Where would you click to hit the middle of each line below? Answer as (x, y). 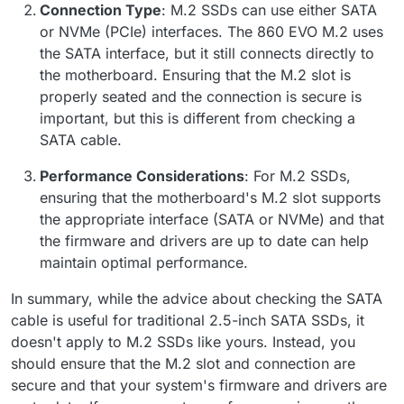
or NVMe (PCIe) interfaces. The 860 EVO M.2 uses (211, 31)
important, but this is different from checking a (197, 118)
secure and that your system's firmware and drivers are (199, 385)
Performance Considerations (142, 175)
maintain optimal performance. (144, 262)
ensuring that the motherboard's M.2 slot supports (210, 197)
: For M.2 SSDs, (298, 175)
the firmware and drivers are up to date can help (204, 240)
